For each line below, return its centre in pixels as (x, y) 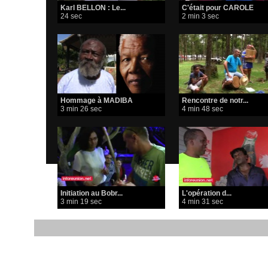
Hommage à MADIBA (96, 101)
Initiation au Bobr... (91, 194)
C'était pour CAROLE (217, 8)
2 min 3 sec (200, 16)
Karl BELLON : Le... (93, 8)
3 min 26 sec (81, 109)
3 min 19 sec (81, 202)
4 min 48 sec (202, 109)
